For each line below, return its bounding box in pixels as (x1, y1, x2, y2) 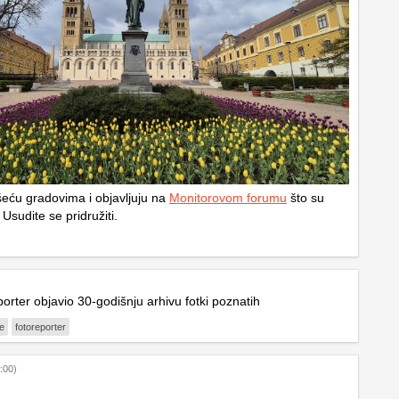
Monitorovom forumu (169, 190, 287, 205)
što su (287, 190, 324, 205)
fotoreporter (15, 321, 66, 332)
